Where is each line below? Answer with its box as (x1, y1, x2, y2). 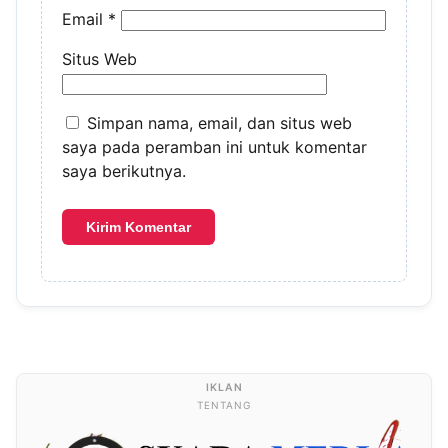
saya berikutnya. (62, 161, 186, 182)
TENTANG (197, 399, 251, 412)
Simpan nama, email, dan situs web (87, 113, 352, 134)
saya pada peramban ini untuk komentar (62, 137, 367, 158)
